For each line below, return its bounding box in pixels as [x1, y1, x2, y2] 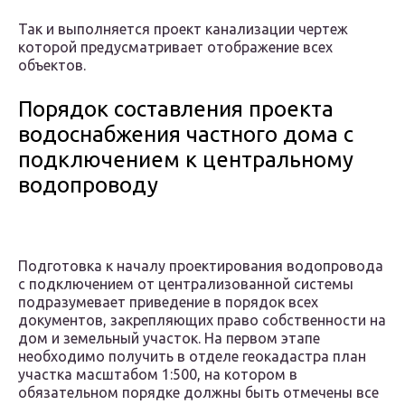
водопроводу [18, 173, 158, 198]
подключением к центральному [18, 147, 353, 173]
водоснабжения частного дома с [18, 122, 353, 147]
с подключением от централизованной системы [18, 276, 353, 293]
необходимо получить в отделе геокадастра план [18, 348, 366, 365]
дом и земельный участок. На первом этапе [18, 330, 320, 347]
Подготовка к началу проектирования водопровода [18, 258, 383, 275]
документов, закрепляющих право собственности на [18, 312, 386, 329]
